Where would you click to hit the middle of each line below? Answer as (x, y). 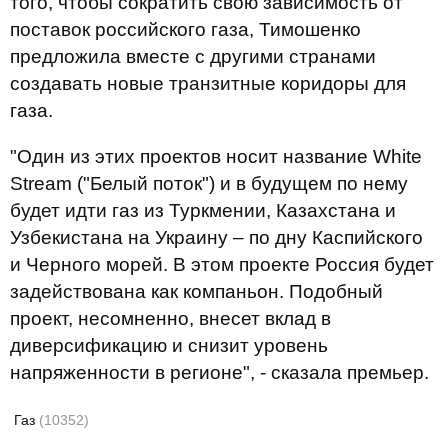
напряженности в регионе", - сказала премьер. (219, 372)
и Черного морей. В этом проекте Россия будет (222, 264)
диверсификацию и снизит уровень (169, 345)
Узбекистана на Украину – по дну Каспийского (216, 237)
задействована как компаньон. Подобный (196, 291)
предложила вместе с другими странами (193, 56)
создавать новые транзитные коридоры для (208, 83)
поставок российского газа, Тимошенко (185, 29)
